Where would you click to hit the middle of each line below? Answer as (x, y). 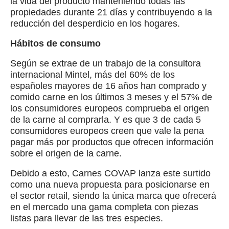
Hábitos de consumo (55, 44)
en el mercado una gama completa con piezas (104, 207)
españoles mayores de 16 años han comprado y (108, 86)
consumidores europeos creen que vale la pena (107, 131)
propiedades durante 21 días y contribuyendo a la (111, 12)
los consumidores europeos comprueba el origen (110, 109)
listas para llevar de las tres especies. (87, 219)
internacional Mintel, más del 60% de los (93, 75)
